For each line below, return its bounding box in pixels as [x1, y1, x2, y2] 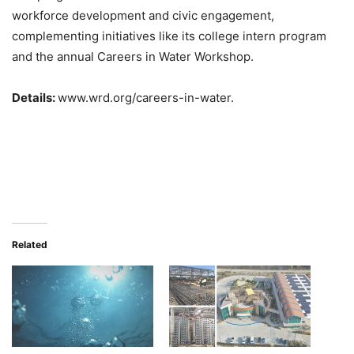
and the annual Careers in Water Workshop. [12, 49, 254, 65]
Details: [12, 90, 58, 106]
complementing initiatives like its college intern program [12, 28, 326, 44]
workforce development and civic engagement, [12, 8, 274, 24]
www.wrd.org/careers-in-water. [58, 90, 234, 106]
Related [12, 239, 47, 251]
